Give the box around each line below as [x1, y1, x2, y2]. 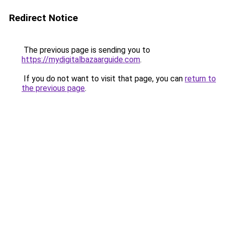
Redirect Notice [9, 12, 78, 24]
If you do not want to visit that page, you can [22, 74, 185, 83]
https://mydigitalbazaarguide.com [22, 55, 140, 64]
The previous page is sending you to [22, 45, 150, 55]
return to [185, 74, 216, 83]
